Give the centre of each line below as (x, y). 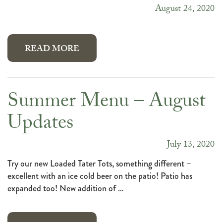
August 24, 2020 (185, 10)
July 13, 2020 (191, 146)
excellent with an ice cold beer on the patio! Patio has (100, 176)
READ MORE (52, 50)
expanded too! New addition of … (66, 189)
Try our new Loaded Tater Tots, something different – (99, 164)
